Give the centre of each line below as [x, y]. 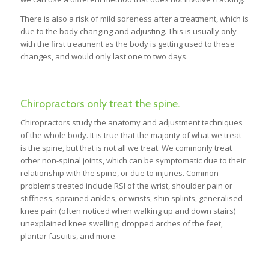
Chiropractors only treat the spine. [100, 104]
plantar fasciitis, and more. [68, 236]
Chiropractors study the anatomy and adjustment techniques [131, 123]
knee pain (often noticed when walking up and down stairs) [128, 211]
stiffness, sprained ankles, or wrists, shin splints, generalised [131, 198]
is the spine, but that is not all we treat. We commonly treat [126, 148]
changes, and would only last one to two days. [104, 56]
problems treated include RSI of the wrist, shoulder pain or [126, 186]
